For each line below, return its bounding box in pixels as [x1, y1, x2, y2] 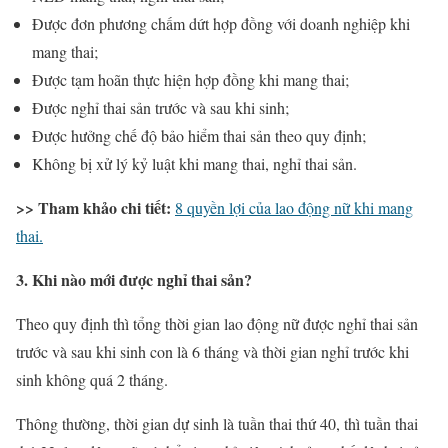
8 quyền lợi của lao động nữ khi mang [175, 197, 413, 219]
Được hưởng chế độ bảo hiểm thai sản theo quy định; [32, 125, 366, 147]
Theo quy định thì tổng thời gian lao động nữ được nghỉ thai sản [16, 313, 418, 335]
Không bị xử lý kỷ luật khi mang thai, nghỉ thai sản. [32, 153, 357, 175]
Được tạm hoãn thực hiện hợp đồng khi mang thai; [32, 69, 349, 91]
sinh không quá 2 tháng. [16, 369, 168, 391]
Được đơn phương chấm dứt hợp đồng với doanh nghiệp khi [32, 13, 410, 35]
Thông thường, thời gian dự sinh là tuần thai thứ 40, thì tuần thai [16, 413, 418, 435]
